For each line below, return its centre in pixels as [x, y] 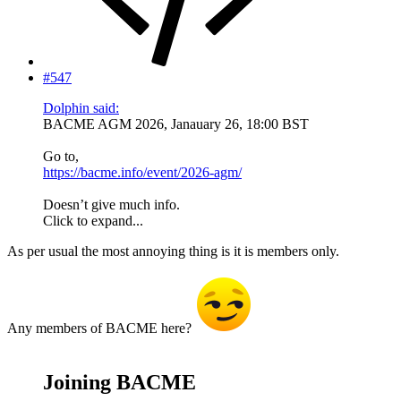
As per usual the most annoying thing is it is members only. [173, 252]
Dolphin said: [81, 108]
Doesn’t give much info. [111, 205]
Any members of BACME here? [101, 328]
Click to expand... [93, 221]
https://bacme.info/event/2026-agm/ [142, 173]
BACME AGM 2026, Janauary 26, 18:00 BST [176, 124]
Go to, [61, 157]
